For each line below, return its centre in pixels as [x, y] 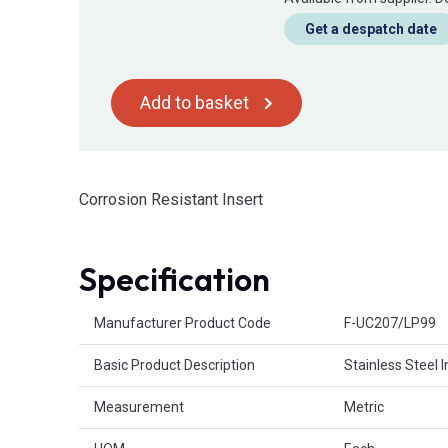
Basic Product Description [174, 365]
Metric [364, 407]
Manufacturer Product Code [182, 323]
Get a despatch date [371, 29]
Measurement [139, 407]
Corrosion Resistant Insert [171, 200]
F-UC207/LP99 [390, 323]
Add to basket [194, 103]
